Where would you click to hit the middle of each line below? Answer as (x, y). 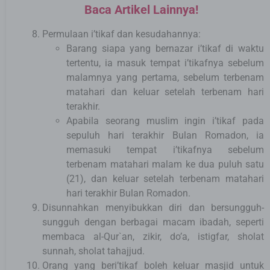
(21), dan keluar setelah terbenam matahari (165, 179)
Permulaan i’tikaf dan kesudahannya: (121, 34)
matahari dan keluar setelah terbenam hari (165, 92)
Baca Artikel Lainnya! (141, 10)
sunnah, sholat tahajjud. (96, 251)
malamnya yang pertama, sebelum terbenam (165, 78)
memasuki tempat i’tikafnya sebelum (165, 150)
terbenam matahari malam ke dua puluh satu (165, 165)
